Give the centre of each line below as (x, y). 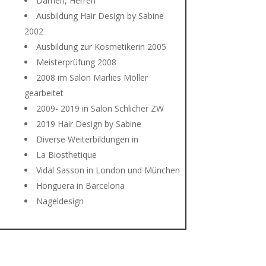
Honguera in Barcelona (80, 186)
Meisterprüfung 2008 (76, 62)
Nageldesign (60, 201)
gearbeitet (44, 93)
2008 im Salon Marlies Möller (92, 78)
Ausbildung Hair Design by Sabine (100, 16)
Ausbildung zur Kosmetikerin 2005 (101, 47)
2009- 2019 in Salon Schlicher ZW (100, 109)
